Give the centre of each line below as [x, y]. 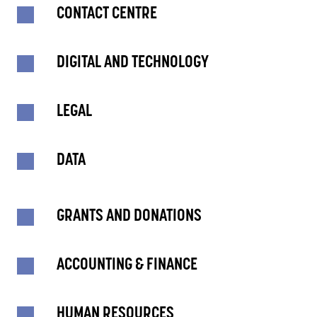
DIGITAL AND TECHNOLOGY [133, 63]
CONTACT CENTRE [107, 14]
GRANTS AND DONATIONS [129, 217]
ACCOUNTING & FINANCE [127, 265]
